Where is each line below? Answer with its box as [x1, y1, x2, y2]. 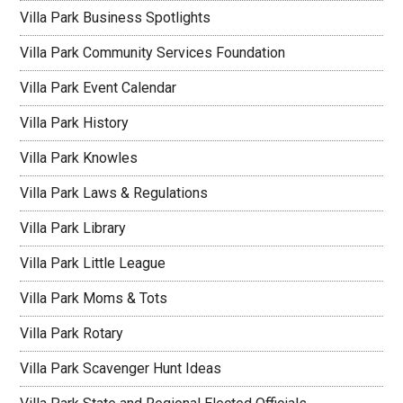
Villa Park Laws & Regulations [20, 184, 209, 201]
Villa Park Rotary [20, 325, 124, 342]
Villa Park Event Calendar [20, 79, 177, 96]
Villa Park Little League [20, 255, 166, 272]
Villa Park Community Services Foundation [20, 44, 286, 61]
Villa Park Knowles [20, 149, 139, 166]
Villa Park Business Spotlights [20, 9, 211, 26]
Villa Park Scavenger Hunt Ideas [20, 360, 222, 377]
